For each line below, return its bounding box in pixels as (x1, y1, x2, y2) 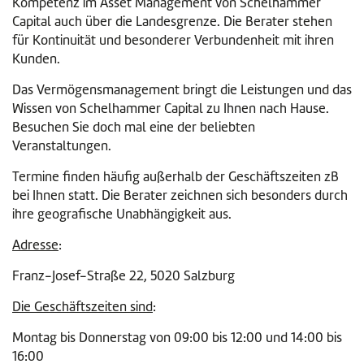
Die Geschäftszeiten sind (12, 298, 153, 315)
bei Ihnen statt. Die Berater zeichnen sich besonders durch (12, 187, 348, 204)
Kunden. (12, 50, 60, 67)
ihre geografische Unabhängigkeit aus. (12, 206, 232, 223)
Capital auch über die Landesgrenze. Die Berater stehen (12, 13, 332, 30)
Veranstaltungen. (12, 137, 111, 154)
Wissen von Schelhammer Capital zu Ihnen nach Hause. (12, 100, 329, 117)
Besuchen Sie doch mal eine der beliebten (12, 119, 255, 136)
